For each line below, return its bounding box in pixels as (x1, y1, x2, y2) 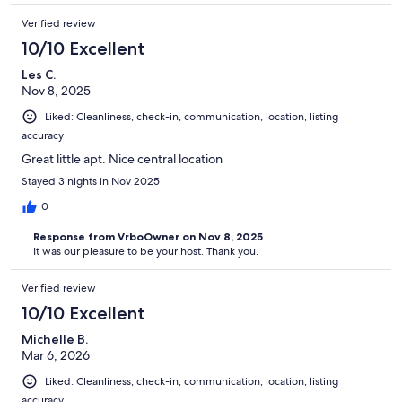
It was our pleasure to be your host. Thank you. (33, 243, 258, 258)
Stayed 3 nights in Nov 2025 (22, 173, 160, 188)
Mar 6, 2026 (22, 346, 90, 363)
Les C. (22, 66, 56, 83)
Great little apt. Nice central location (22, 150, 223, 167)
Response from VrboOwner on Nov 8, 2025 (33, 229, 263, 243)
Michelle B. (22, 330, 88, 347)
